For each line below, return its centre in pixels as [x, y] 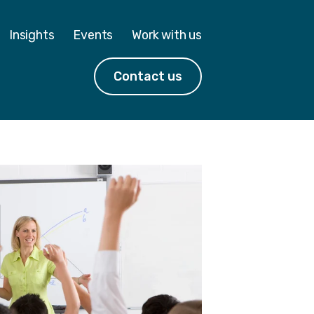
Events [93, 34]
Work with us [167, 34]
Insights [32, 34]
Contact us [148, 76]
